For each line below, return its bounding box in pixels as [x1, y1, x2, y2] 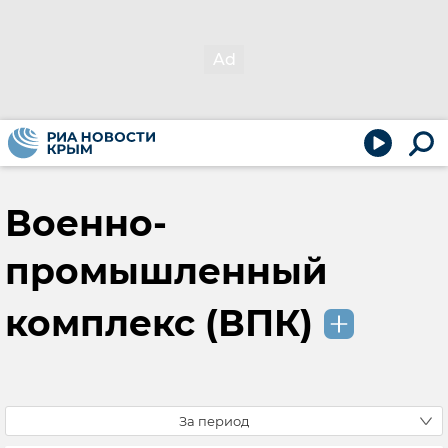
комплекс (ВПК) [5, 300, 313, 345]
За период [179, 413, 249, 429]
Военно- [5, 201, 167, 245]
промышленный [5, 249, 328, 293]
